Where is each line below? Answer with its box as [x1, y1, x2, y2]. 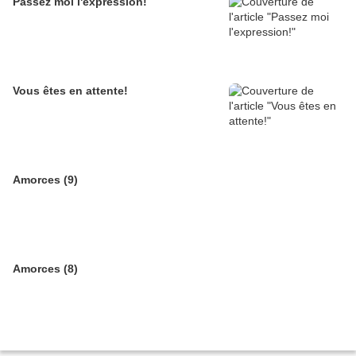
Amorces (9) [13, 173, 78, 186]
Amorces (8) [13, 262, 78, 275]
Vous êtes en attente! [13, 84, 128, 97]
